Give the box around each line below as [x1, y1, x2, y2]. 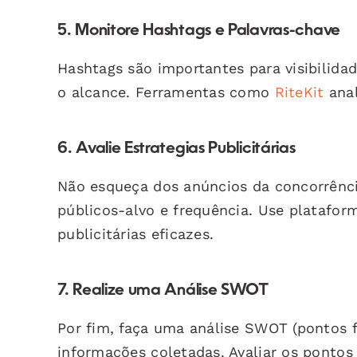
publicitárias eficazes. [57, 225, 214, 242]
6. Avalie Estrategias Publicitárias [57, 140, 296, 157]
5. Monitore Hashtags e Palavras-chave [57, 22, 340, 39]
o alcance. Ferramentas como [57, 83, 275, 100]
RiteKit [274, 83, 324, 100]
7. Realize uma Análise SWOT [57, 282, 269, 299]
